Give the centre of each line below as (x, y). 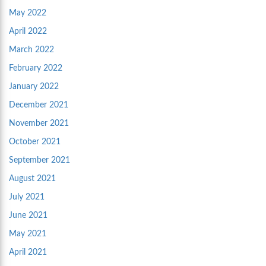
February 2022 (36, 68)
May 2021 (28, 234)
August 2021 (32, 179)
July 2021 (27, 197)
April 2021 (28, 252)
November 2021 (39, 123)
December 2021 (39, 105)
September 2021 (39, 160)
